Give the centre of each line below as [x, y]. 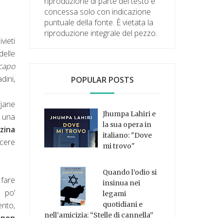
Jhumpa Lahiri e [129, 114]
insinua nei [122, 183]
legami [115, 194]
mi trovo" [119, 146]
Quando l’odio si [130, 173]
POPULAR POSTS [102, 80]
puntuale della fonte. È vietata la [99, 22]
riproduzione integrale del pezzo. [101, 33]
